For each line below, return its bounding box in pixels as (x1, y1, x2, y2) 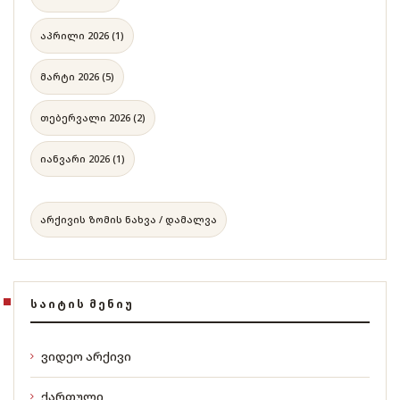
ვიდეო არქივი (41, 347, 131, 364)
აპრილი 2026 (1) (40, 28, 124, 42)
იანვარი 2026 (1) (40, 151, 125, 165)
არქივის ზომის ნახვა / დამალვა (40, 212, 217, 226)
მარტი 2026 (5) (40, 69, 114, 83)
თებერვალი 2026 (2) (40, 110, 146, 124)
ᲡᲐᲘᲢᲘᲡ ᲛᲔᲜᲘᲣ (30, 296, 135, 312)
